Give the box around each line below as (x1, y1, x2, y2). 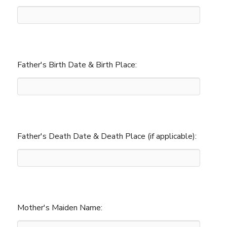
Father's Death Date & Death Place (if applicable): (17, 131, 197, 142)
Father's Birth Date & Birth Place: (17, 59, 137, 71)
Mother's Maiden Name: (17, 202, 103, 214)
